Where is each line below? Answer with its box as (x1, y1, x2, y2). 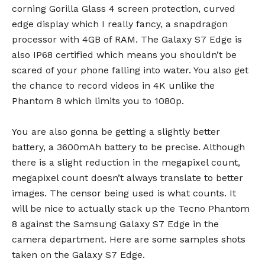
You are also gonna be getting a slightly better (12, 126, 220, 137)
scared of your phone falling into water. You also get (12, 64, 248, 76)
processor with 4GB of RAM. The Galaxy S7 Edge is (12, 34, 242, 45)
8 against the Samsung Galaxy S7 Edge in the (12, 218, 219, 230)
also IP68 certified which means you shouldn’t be (12, 49, 237, 60)
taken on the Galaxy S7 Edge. (12, 249, 145, 260)
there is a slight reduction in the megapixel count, (12, 157, 240, 168)
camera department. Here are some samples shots (12, 234, 245, 245)
